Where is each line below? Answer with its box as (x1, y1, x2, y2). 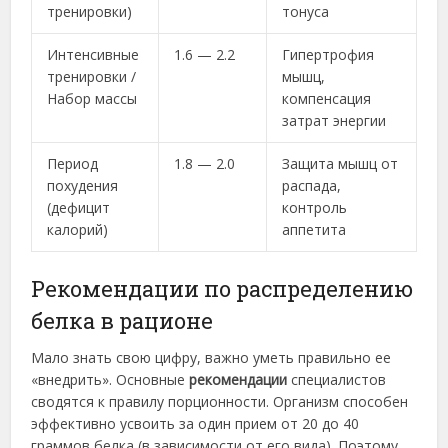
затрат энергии (282, 111, 387, 131)
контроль (282, 198, 348, 218)
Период (47, 154, 99, 174)
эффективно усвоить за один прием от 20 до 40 (31, 414, 360, 434)
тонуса (282, 2, 330, 22)
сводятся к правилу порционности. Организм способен (31, 392, 409, 412)
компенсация (282, 89, 372, 109)
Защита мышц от (282, 154, 399, 174)
